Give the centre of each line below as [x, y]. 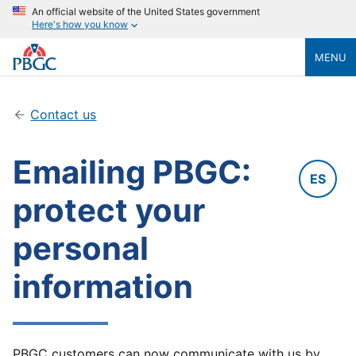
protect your [109, 210]
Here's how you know [80, 25]
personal [81, 248]
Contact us [64, 114]
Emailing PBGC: [132, 172]
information [103, 286]
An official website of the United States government [146, 12]
